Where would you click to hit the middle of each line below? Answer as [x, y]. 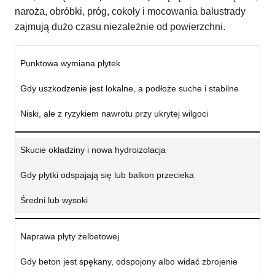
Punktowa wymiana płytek [70, 64]
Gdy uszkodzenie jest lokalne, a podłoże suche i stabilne [130, 89]
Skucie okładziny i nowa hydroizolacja [93, 150]
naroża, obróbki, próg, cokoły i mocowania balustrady [130, 12]
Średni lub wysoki [54, 200]
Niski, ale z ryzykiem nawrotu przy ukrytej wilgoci [114, 114]
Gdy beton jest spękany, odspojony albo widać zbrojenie [129, 262]
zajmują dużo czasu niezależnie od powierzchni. [120, 27]
